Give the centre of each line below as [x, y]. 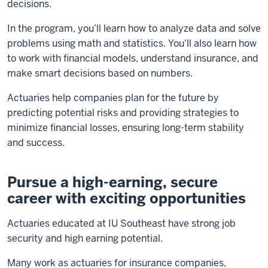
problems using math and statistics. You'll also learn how [132, 43]
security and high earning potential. [85, 238]
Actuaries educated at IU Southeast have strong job [121, 223]
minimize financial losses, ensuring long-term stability [126, 128]
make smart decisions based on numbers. [100, 73]
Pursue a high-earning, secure [112, 182]
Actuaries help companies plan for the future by [113, 98]
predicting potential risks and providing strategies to [123, 113]
